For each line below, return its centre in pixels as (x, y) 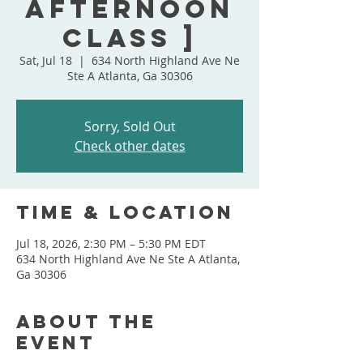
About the (86, 322)
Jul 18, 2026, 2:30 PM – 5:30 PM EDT (111, 243)
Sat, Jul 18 (46, 60)
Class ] (130, 38)
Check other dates (130, 146)
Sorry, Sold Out (130, 126)
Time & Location (125, 212)
